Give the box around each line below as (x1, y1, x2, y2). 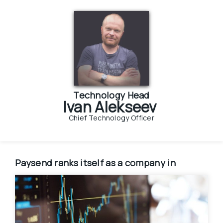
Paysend (15, 156, 53, 169)
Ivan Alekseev (63, 96, 157, 117)
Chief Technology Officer (68, 112, 155, 122)
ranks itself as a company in (54, 156, 176, 169)
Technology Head (73, 89, 150, 101)
